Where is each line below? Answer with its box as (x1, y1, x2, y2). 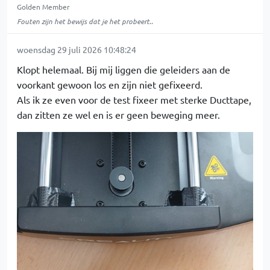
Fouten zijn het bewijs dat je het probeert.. (17, 16, 153, 26)
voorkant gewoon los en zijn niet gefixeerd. (17, 78, 202, 90)
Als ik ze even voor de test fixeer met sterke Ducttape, (17, 93, 251, 105)
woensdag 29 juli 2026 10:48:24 (17, 43, 136, 55)
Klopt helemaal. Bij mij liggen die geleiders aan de (17, 63, 230, 75)
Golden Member (17, 1, 70, 11)
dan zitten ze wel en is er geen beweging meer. (17, 108, 220, 121)
